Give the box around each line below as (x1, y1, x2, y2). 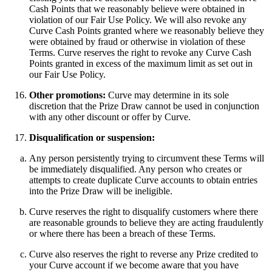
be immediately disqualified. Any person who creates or (29, 163, 242, 174)
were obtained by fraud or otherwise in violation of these (29, 36, 245, 47)
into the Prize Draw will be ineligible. (29, 185, 172, 196)
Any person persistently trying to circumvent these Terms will (29, 152, 264, 163)
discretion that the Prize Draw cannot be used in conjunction (29, 100, 259, 111)
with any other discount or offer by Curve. (29, 111, 193, 122)
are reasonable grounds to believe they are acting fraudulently (29, 217, 263, 228)
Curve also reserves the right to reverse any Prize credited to (29, 248, 258, 259)
